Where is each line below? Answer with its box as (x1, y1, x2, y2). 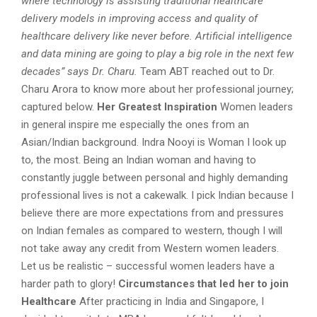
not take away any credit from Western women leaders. (21, 242, 279, 255)
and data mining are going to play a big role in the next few (21, 47, 294, 61)
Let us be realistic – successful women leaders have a (21, 260, 275, 273)
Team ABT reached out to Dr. (137, 65, 275, 79)
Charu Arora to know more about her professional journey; (21, 83, 294, 96)
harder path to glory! (21, 277, 118, 291)
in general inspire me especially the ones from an (21, 118, 249, 132)
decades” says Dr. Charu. (21, 65, 137, 79)
